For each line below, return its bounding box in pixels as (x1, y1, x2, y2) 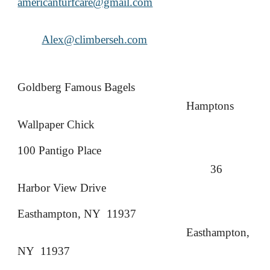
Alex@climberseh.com (42, 33, 148, 46)
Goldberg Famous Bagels (17, 81, 136, 93)
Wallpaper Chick (17, 118, 95, 131)
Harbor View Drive (17, 181, 107, 194)
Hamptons (186, 99, 234, 112)
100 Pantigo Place (17, 144, 102, 157)
